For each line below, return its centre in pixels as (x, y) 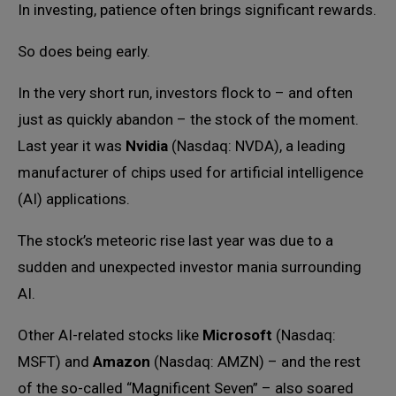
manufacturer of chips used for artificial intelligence (190, 172)
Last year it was (72, 146)
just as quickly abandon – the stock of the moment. (188, 119)
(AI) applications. (74, 199)
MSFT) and (55, 362)
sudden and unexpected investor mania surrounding (190, 267)
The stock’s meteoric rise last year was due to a (175, 240)
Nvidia (147, 146)
